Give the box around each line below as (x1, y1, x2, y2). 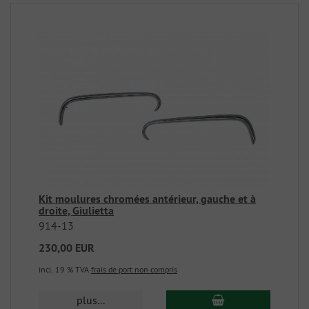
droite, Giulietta (39, 203, 114, 219)
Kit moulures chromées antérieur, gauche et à (39, 192, 256, 207)
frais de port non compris (91, 264, 177, 275)
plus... (77, 293, 106, 308)
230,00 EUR (39, 241, 94, 256)
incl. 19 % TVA (39, 264, 91, 275)
